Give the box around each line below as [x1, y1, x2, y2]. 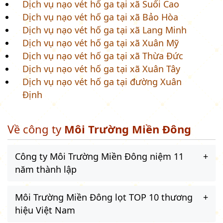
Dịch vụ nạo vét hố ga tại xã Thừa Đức [22, 49, 183, 62]
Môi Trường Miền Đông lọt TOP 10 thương [15, 191, 193, 203]
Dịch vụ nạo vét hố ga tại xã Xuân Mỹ [22, 36, 179, 49]
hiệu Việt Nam [15, 204, 75, 216]
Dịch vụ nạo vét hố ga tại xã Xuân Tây [22, 62, 180, 75]
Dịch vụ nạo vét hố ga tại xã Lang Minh [22, 23, 187, 36]
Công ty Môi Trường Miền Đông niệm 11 [15, 150, 184, 162]
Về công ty [7, 121, 64, 136]
